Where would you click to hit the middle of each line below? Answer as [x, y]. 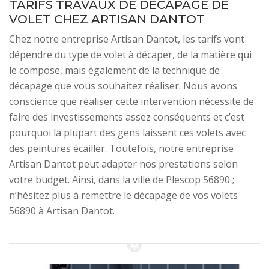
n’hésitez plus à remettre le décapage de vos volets [123, 195]
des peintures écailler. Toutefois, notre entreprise [121, 148]
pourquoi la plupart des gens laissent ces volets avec [127, 133]
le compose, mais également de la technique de [114, 70]
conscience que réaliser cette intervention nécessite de [131, 101]
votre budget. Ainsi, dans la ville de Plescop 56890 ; [122, 180]
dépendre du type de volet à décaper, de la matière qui [130, 55]
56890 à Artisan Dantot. [62, 211]
